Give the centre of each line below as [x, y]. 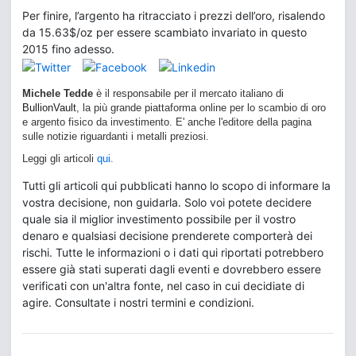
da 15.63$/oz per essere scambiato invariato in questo [164, 32]
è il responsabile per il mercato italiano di [188, 93]
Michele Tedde [58, 93]
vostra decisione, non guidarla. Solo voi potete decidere [167, 202]
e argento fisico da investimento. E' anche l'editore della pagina [167, 122]
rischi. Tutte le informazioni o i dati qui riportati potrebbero [173, 252]
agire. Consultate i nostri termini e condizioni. [138, 302]
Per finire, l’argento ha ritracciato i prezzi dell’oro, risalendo [174, 15]
